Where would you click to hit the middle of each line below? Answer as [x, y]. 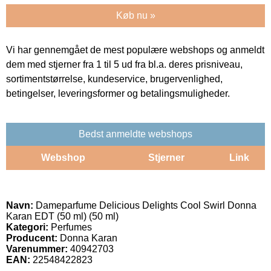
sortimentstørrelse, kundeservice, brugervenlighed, [114, 79]
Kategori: [27, 227]
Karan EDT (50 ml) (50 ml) [62, 216]
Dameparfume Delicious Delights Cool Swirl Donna [145, 205]
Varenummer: [37, 249]
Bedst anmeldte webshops [135, 134]
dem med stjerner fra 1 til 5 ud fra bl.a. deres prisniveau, [124, 64]
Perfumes [70, 227]
